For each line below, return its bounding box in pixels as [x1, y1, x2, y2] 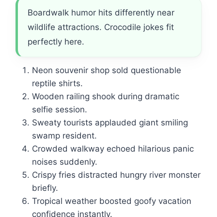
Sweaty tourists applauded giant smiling [32, 118, 188, 128]
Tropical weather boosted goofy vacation [32, 196, 191, 206]
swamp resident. [32, 131, 97, 141]
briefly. [32, 183, 58, 193]
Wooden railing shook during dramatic [32, 92, 179, 102]
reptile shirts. [32, 78, 83, 89]
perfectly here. [28, 37, 84, 47]
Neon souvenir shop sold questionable [32, 65, 181, 76]
